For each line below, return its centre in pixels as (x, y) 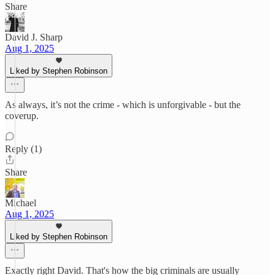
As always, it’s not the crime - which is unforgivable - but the (123, 105)
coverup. (22, 116)
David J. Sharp (34, 37)
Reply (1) (23, 149)
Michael (21, 203)
